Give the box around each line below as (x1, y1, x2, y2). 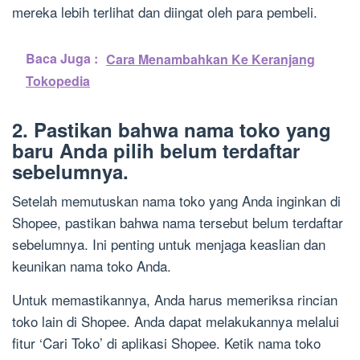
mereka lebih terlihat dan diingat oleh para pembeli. (12, 2, 317, 22)
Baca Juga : (26, 49, 98, 68)
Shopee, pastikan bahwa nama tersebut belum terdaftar (12, 212, 343, 233)
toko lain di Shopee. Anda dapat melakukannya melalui (12, 311, 339, 332)
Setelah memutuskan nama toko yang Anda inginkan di (12, 190, 341, 211)
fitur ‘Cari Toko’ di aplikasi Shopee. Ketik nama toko (12, 333, 321, 354)
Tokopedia (26, 72, 90, 91)
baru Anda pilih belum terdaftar (12, 137, 300, 165)
